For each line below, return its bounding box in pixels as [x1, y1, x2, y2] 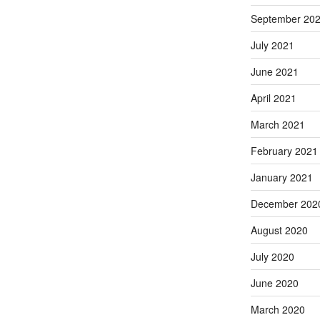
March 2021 [250, 116, 305, 131]
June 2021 [250, 64, 299, 79]
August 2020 [250, 222, 308, 237]
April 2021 [250, 90, 296, 105]
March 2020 [250, 301, 305, 316]
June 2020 [250, 275, 299, 290]
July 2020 [250, 249, 294, 264]
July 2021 [250, 37, 294, 52]
